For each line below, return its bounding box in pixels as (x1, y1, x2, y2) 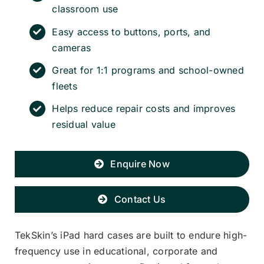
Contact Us (114, 193, 166, 205)
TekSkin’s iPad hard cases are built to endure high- (15, 229, 247, 241)
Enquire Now (110, 157, 170, 170)
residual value (52, 118, 115, 130)
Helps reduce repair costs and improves (52, 102, 236, 114)
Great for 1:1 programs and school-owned (52, 64, 244, 76)
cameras (52, 41, 91, 54)
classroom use (52, 3, 118, 15)
